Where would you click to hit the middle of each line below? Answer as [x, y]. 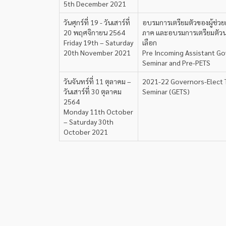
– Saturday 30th [89, 122]
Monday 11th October [98, 111]
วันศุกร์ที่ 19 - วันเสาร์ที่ [97, 22]
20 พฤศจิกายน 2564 [94, 32]
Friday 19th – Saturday [98, 42]
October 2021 [86, 132]
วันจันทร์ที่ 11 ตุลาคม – [97, 81]
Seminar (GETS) [166, 91]
